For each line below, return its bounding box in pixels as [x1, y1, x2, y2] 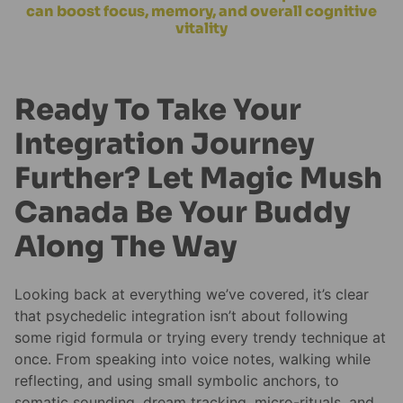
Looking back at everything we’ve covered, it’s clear [14, 285, 369, 304]
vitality [175, 18, 228, 38]
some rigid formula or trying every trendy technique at [14, 328, 386, 347]
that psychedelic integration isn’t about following [14, 307, 348, 326]
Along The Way [14, 228, 237, 264]
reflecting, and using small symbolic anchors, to [14, 372, 339, 390]
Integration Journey [14, 125, 314, 162]
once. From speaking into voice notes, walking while [14, 350, 371, 369]
